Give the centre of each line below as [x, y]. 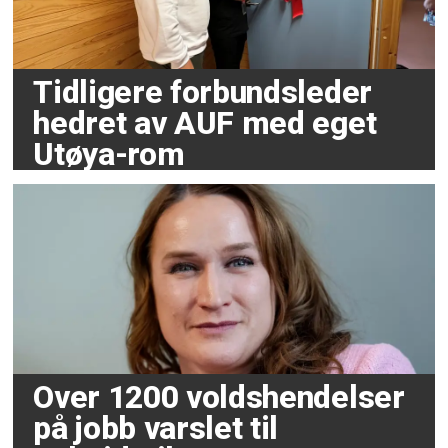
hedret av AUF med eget [205, 123]
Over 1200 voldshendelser [219, 397]
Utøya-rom [109, 154]
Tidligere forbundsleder [202, 92]
